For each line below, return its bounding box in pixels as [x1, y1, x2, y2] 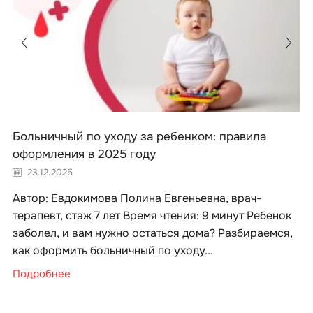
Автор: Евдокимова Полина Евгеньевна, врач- [13, 191, 261, 206]
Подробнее [13, 268, 71, 282]
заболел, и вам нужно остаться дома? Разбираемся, [13, 226, 293, 241]
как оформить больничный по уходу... [13, 243, 213, 259]
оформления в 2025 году [13, 147, 156, 162]
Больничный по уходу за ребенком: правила [13, 129, 266, 145]
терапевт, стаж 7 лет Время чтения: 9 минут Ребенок [13, 208, 291, 224]
